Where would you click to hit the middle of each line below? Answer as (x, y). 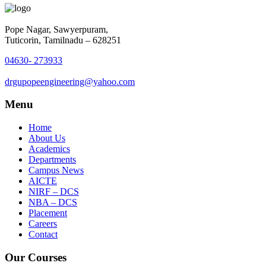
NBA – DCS (53, 202)
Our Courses (36, 257)
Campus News (56, 170)
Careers (43, 224)
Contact (43, 235)
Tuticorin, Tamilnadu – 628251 (63, 40)
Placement (48, 213)
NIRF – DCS (54, 192)
